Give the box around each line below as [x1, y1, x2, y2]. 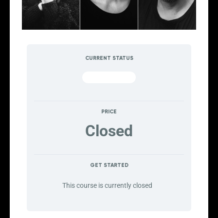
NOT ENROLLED [88, 73, 130, 80]
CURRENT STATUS [85, 54, 133, 61]
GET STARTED [90, 162, 128, 168]
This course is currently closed [62, 181, 152, 189]
